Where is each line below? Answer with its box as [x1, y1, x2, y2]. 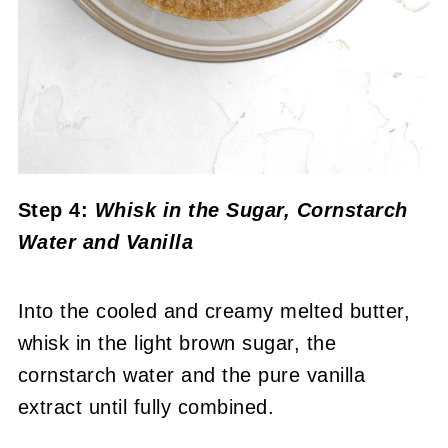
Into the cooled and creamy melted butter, [17, 299, 411, 322]
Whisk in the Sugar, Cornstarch [88, 198, 408, 221]
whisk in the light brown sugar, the [17, 331, 337, 354]
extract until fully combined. [17, 395, 275, 418]
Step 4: [17, 198, 89, 221]
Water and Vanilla [17, 230, 194, 253]
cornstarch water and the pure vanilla [17, 363, 366, 386]
